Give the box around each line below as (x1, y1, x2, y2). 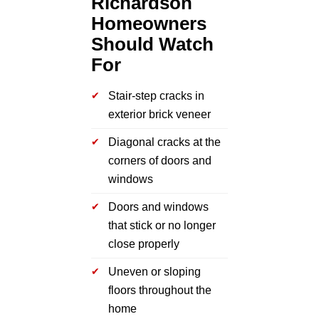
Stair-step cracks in (108, 89, 204, 102)
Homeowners (91, 13, 206, 33)
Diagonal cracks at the (108, 135, 221, 148)
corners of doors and (108, 154, 211, 167)
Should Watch (91, 33, 214, 54)
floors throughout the (108, 283, 211, 296)
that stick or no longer (108, 219, 216, 231)
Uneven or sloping (108, 265, 201, 278)
